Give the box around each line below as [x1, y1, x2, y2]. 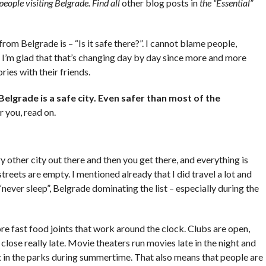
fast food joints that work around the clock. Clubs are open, [9, 223, 250, 234]
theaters [96, 237, 130, 248]
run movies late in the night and [129, 237, 256, 248]
